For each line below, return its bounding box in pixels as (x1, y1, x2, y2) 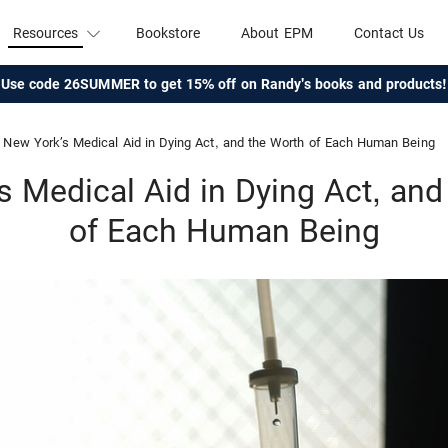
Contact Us (353, 24, 425, 41)
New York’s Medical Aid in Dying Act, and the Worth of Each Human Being (3, 135, 435, 151)
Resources (12, 24, 79, 41)
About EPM (241, 24, 313, 41)
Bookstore (135, 24, 201, 41)
